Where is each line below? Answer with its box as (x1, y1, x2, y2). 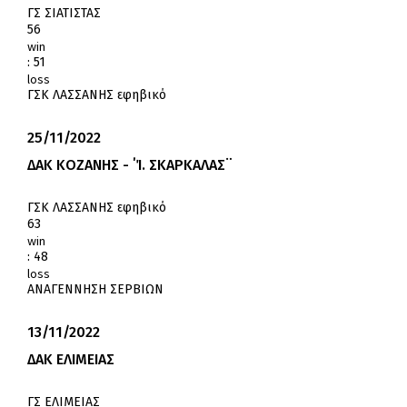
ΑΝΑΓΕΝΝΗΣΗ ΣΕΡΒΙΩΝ (27, 282, 164, 298)
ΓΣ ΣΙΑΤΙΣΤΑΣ (27, 5, 101, 22)
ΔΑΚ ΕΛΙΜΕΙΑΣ (27, 351, 114, 369)
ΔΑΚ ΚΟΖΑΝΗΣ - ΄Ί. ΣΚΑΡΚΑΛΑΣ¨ (27, 156, 233, 174)
